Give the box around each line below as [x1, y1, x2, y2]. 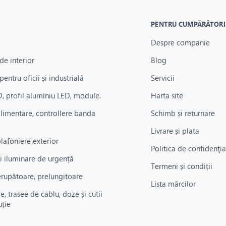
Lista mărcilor [151, 179, 196, 189]
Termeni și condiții [151, 161, 213, 171]
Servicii [151, 73, 175, 83]
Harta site [151, 90, 184, 100]
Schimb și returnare [151, 108, 215, 118]
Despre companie [151, 37, 210, 47]
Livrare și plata [151, 126, 200, 136]
